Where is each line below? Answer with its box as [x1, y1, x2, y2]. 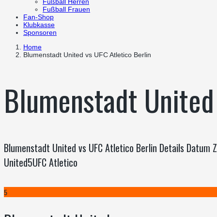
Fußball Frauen [43, 5, 90, 13]
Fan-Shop [23, 13, 54, 21]
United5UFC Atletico [4, 155, 77, 170]
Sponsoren [23, 29, 57, 36]
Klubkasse [23, 21, 55, 29]
